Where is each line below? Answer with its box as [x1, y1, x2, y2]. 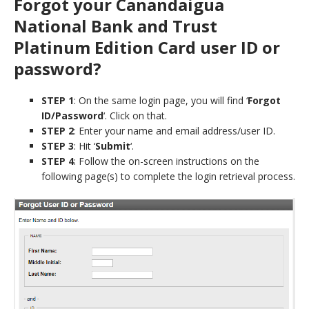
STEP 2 [41, 123, 74, 137]
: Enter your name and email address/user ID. [74, 123, 275, 137]
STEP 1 [41, 93, 74, 107]
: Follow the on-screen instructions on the [74, 154, 259, 168]
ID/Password [41, 108, 103, 122]
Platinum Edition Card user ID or [14, 35, 280, 59]
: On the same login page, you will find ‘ [74, 93, 248, 107]
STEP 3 [41, 139, 74, 152]
